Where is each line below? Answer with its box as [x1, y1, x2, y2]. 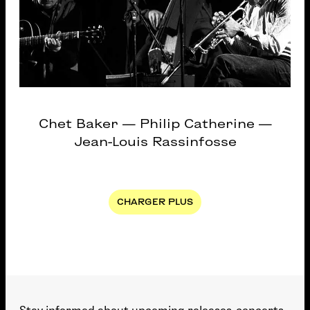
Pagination [5, 157, 62, 170]
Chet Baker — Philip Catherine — [38, 116, 272, 130]
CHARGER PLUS [117, 197, 193, 206]
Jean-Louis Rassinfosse [73, 134, 237, 148]
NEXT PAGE [154, 201, 210, 211]
